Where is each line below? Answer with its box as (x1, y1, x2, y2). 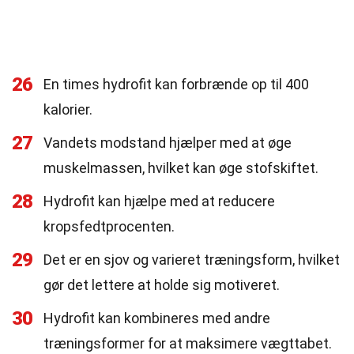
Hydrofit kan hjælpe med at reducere (43, 193, 275, 209)
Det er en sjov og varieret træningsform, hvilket (43, 251, 340, 268)
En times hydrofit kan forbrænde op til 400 (43, 76, 309, 92)
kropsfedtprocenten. (43, 218, 175, 235)
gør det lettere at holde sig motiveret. (43, 277, 280, 293)
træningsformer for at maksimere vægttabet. (43, 335, 332, 352)
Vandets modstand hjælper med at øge (43, 134, 292, 151)
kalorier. (43, 101, 92, 118)
